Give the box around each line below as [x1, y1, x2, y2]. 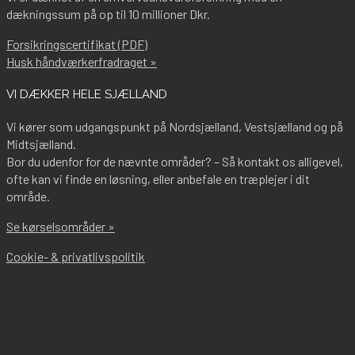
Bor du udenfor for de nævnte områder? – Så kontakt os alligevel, [6, 154, 343, 170]
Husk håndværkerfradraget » [6, 54, 157, 70]
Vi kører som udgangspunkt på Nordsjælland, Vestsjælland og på [6, 119, 343, 135]
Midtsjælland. [6, 136, 76, 152]
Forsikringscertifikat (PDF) [6, 36, 147, 52]
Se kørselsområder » [6, 219, 115, 235]
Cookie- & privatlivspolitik [6, 249, 145, 265]
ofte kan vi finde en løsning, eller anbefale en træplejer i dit [6, 171, 310, 187]
